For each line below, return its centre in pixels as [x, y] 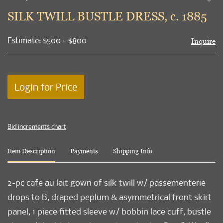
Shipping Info [133, 151]
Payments [84, 151]
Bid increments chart [37, 127]
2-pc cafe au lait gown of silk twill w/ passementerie [107, 183]
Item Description [31, 151]
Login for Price [46, 87]
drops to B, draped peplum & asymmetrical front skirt [110, 197]
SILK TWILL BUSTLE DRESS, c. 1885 [107, 16]
